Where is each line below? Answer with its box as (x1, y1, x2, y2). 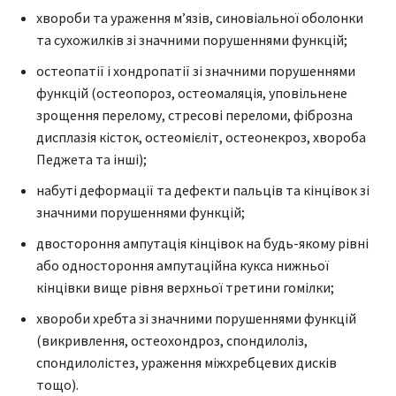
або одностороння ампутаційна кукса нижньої (36, 255, 329, 274)
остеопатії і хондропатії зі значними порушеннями (36, 61, 355, 80)
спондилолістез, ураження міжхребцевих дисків (36, 353, 337, 371)
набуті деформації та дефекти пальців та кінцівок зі (36, 180, 369, 199)
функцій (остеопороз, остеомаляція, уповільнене (36, 83, 347, 102)
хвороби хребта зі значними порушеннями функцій (36, 308, 356, 327)
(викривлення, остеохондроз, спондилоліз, (36, 331, 308, 349)
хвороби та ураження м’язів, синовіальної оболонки (36, 8, 363, 27)
